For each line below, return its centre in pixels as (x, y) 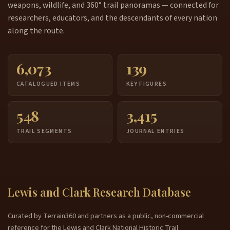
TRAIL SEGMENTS (44, 131)
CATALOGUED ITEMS (49, 84)
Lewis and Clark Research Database (99, 192)
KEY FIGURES (147, 84)
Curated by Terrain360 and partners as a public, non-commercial (106, 216)
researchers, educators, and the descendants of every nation (112, 18)
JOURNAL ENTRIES (155, 131)
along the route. (36, 31)
